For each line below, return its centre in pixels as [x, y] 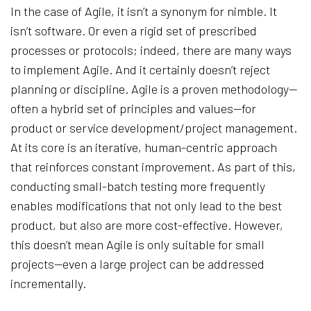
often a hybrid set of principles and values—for [133, 108]
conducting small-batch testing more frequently [138, 186]
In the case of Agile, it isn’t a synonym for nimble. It [144, 11]
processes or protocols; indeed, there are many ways [151, 50]
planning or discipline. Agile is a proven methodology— [154, 89]
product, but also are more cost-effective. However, [147, 225]
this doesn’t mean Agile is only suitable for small [137, 244]
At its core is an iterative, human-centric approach [144, 147]
